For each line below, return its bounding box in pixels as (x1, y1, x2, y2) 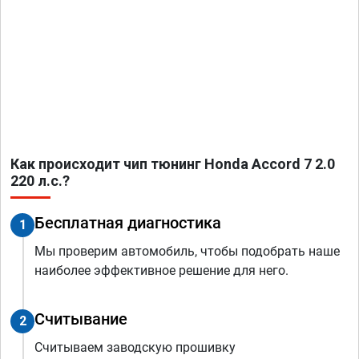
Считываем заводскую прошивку (34, 340, 236, 356)
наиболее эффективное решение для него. (34, 263, 288, 279)
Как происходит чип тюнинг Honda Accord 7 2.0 (10, 155, 335, 173)
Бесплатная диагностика (34, 213, 221, 233)
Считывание (34, 309, 127, 329)
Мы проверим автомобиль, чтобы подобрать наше (34, 244, 340, 260)
